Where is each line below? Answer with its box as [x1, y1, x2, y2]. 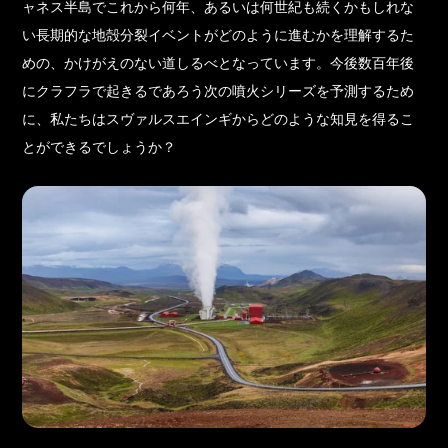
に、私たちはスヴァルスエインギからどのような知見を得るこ [22, 112, 415, 127]
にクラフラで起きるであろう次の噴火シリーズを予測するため [22, 84, 415, 99]
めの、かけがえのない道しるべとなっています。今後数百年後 [22, 56, 415, 71]
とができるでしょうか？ [22, 140, 177, 155]
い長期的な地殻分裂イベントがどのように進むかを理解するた [22, 28, 415, 43]
